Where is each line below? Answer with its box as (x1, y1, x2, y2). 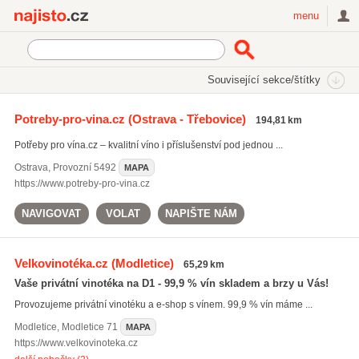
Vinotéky (7, 118, 41, 130)
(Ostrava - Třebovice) (124, 112, 246, 126)
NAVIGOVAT (22, 208, 82, 220)
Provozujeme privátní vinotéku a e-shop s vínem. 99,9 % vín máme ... (14, 299, 313, 310)
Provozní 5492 (52, 162, 116, 173)
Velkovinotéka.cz (14, 256, 108, 270)
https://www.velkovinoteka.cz (14, 337, 138, 349)
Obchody (153, 103, 187, 115)
